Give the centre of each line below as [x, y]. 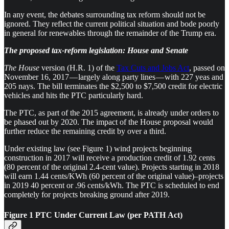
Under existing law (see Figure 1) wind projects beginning [98, 149]
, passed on [207, 68]
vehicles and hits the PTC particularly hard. [74, 96]
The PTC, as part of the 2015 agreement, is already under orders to [111, 113]
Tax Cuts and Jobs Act [153, 68]
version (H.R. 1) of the [78, 68]
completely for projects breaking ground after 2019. [87, 195]
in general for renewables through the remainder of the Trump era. [110, 33]
